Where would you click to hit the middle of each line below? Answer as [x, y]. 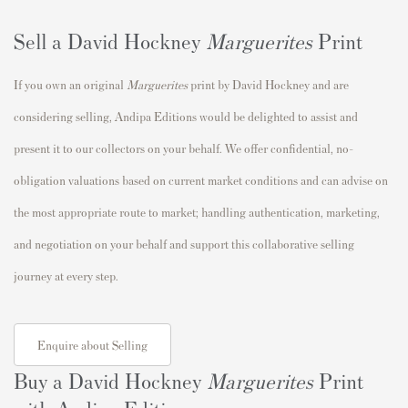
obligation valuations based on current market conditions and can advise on [201, 179]
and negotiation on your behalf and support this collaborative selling [184, 243]
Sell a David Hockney [110, 40]
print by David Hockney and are [268, 84]
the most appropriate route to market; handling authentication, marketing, [197, 211]
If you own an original [70, 84]
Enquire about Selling [92, 344]
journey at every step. [66, 275]
